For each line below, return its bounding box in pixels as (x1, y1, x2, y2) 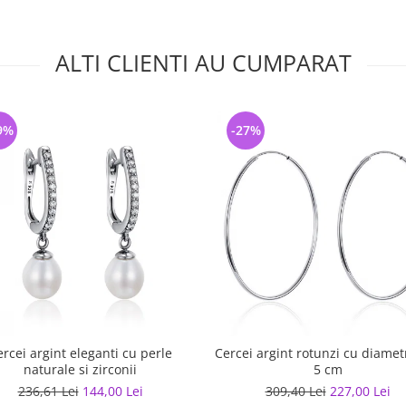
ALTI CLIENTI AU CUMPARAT (54, 47, 352, 78)
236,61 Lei (17, 382, 79, 400)
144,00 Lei (82, 382, 143, 400)
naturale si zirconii (24, 361, 137, 378)
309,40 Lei (265, 382, 326, 400)
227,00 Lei (329, 382, 391, 400)
